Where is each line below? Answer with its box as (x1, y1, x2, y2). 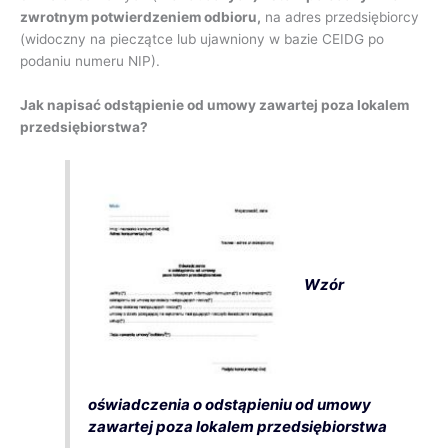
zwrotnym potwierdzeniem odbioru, (20, 8, 261, 25)
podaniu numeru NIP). (20, 52, 160, 69)
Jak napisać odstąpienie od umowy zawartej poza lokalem (20, 96, 409, 113)
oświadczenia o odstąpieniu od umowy (88, 395, 372, 415)
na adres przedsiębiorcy (261, 8, 419, 25)
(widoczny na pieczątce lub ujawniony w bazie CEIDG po (20, 30, 384, 47)
